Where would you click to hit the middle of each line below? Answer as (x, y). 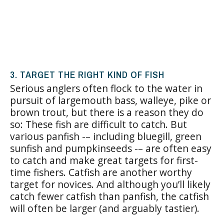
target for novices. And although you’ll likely (110, 184)
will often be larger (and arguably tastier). (105, 208)
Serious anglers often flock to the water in (106, 88)
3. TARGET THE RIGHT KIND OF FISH (87, 74)
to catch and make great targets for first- (104, 160)
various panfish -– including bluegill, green (106, 136)
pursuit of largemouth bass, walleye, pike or (110, 100)
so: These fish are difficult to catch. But (98, 124)
